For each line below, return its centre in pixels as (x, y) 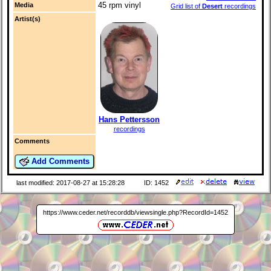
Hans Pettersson (129, 119)
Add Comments (59, 161)
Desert (212, 6)
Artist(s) (28, 19)
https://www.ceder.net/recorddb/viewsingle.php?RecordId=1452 (135, 212)
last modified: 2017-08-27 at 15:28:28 (70, 183)
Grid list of (186, 6)
